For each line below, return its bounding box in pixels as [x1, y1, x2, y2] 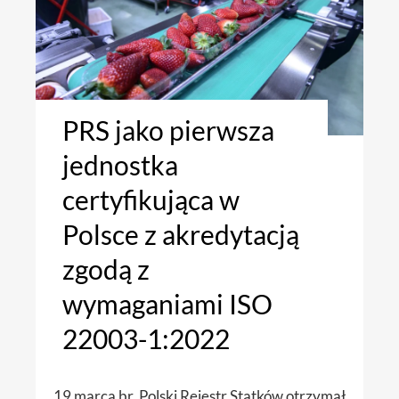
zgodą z [62, 253, 150, 286]
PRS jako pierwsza [62, 114, 274, 147]
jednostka [62, 149, 178, 182]
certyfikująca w [62, 183, 240, 216]
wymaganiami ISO [62, 288, 273, 321]
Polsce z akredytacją [62, 218, 299, 251]
